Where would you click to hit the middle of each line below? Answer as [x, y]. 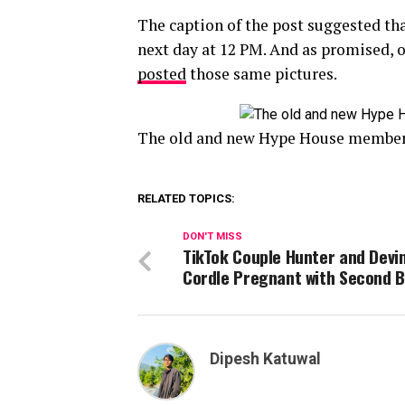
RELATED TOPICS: [186, 198]
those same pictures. [262, 74]
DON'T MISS [212, 236]
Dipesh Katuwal [265, 359]
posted [162, 74]
